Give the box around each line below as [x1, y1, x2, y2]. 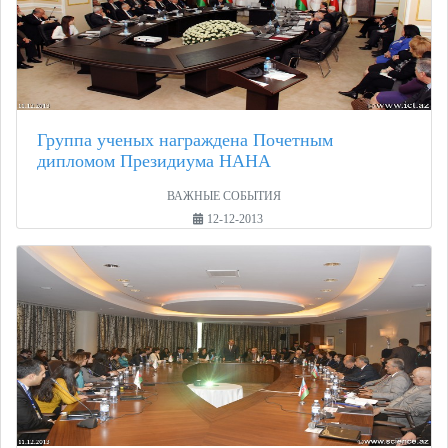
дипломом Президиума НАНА [37, 151, 271, 172]
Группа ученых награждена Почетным [37, 130, 333, 151]
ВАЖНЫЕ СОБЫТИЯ [167, 190, 281, 203]
